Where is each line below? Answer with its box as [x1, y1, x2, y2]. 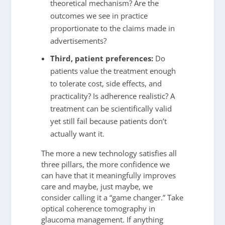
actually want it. [50, 129, 104, 139]
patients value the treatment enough [50, 66, 176, 76]
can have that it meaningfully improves [41, 170, 176, 181]
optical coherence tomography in [41, 203, 156, 214]
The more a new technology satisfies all [41, 148, 177, 159]
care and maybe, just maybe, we [41, 181, 153, 192]
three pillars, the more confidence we [41, 159, 170, 170]
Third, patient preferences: [50, 53, 153, 64]
